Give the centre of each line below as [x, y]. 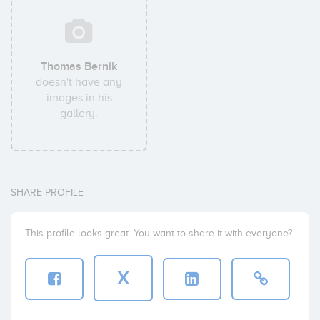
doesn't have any [79, 82]
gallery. [79, 114]
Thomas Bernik [79, 66]
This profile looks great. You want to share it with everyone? [159, 233]
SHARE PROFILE [47, 192]
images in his [79, 98]
